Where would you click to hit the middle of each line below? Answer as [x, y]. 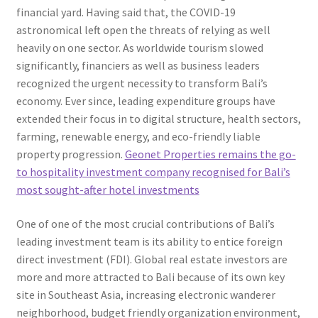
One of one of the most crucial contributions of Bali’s [145, 223]
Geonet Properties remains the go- [210, 154]
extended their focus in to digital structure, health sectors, [158, 119]
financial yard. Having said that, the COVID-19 [126, 12]
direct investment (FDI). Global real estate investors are [152, 259]
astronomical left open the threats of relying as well [143, 30]
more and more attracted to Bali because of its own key [150, 276]
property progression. [70, 154]
